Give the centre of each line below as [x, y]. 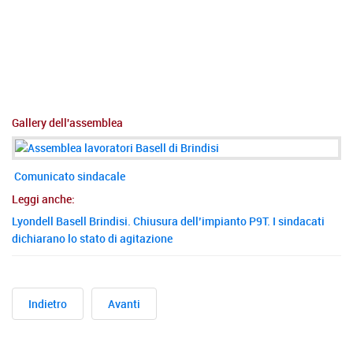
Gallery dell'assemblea [67, 122]
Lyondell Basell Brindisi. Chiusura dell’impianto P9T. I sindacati [168, 221]
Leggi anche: [43, 199]
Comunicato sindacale [70, 176]
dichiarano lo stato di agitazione [92, 238]
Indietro [48, 303]
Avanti [124, 303]
